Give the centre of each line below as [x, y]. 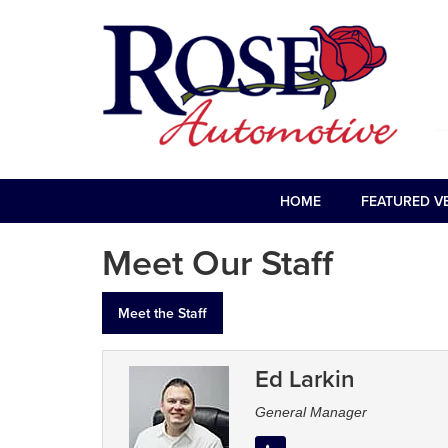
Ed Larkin [304, 379]
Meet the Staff [162, 313]
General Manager [310, 412]
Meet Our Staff [217, 262]
